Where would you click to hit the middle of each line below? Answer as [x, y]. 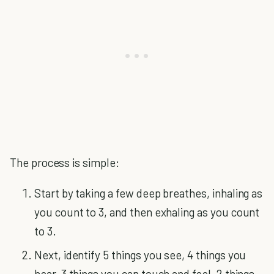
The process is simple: [65, 162]
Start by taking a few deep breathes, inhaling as [149, 193]
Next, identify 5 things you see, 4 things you [140, 255]
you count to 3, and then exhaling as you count [147, 212]
